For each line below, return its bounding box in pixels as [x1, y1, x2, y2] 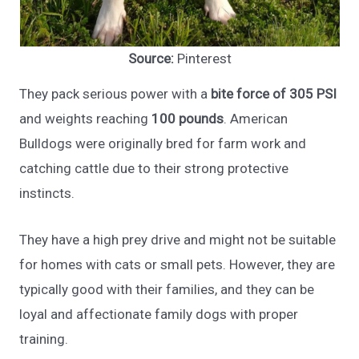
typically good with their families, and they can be [19, 281, 315, 298]
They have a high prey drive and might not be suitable [19, 232, 337, 248]
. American [224, 111, 288, 127]
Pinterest [176, 50, 232, 67]
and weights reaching [19, 111, 152, 127]
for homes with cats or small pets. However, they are [19, 256, 336, 273]
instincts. [19, 185, 75, 202]
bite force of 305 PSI [211, 86, 337, 103]
